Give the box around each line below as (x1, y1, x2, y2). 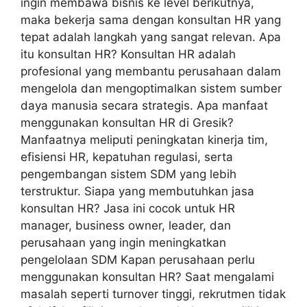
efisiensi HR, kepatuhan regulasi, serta (21, 150, 233, 164)
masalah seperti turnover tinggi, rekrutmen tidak (21, 287, 286, 302)
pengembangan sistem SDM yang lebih (21, 167, 236, 182)
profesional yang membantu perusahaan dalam (21, 64, 281, 79)
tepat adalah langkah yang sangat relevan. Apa (21, 30, 281, 45)
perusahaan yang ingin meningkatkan (21, 236, 226, 250)
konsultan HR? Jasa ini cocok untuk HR (21, 201, 235, 216)
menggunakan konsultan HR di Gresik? (21, 116, 234, 130)
